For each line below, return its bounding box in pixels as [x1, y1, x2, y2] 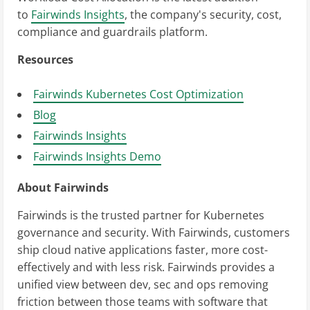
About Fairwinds [17, 180, 109, 196]
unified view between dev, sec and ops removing [17, 277, 268, 293]
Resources [17, 52, 73, 68]
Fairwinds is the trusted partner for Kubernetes [17, 208, 264, 224]
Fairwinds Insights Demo [33, 149, 161, 165]
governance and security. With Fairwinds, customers [17, 225, 290, 241]
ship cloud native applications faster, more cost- [17, 242, 268, 258]
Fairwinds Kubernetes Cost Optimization [33, 86, 244, 102]
